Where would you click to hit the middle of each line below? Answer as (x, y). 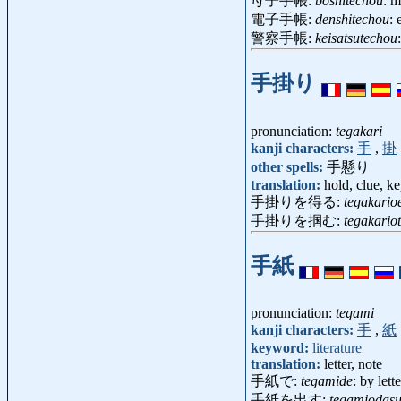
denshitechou (352, 19)
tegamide (327, 381)
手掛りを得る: (297, 201)
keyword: (282, 348)
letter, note (353, 364)
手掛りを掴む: (297, 220)
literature (337, 348)
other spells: (289, 166)
